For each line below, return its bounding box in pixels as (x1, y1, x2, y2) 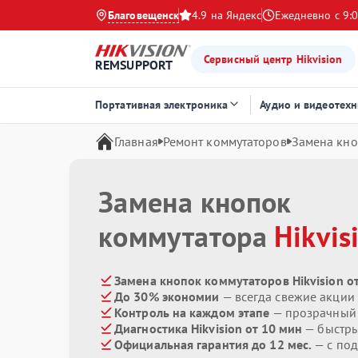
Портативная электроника (95, 97, 229, 112)
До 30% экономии (114, 288, 220, 304)
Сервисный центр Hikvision (204, 51, 343, 66)
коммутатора (98, 217, 275, 255)
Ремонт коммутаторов (162, 133, 287, 149)
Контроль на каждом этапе (114, 304, 270, 320)
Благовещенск (108, 8, 180, 22)
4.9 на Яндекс (192, 8, 262, 22)
